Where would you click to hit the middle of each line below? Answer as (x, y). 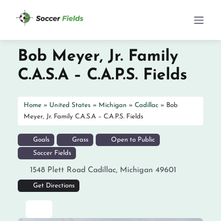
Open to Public (132, 140)
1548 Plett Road (58, 170)
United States (70, 105)
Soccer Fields (51, 153)
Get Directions (54, 186)
